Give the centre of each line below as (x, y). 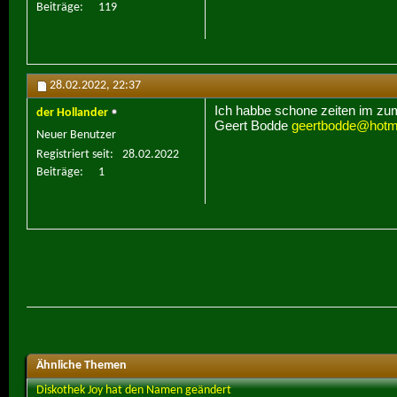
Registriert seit (73, 155)
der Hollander (72, 113)
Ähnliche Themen (82, 365)
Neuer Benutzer (76, 136)
